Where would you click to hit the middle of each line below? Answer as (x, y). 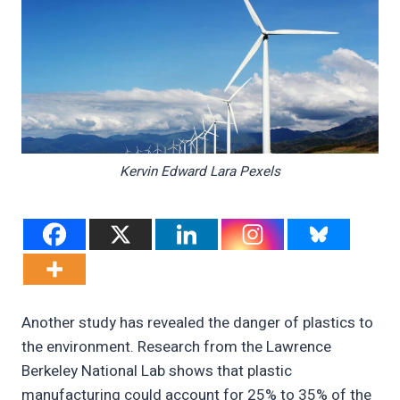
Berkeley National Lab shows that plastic (157, 371)
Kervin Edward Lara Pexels (200, 171)
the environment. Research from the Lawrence (176, 347)
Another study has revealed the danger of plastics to (197, 323)
